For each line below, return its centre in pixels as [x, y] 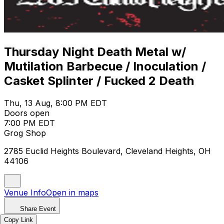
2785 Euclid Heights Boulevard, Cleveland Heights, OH [107, 151]
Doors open [27, 113]
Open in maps [72, 192]
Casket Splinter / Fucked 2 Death [99, 80]
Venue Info [25, 192]
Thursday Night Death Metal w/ [95, 51]
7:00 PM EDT [29, 123]
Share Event [38, 208]
